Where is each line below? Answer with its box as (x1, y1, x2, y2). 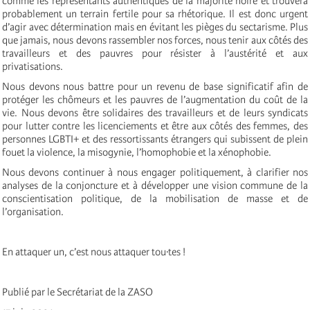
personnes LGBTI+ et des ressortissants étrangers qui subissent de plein (2, 132, 308, 145)
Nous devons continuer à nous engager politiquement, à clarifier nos (2, 165, 308, 179)
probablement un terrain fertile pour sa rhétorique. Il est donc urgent (2, 7, 308, 20)
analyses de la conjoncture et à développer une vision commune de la (2, 179, 308, 192)
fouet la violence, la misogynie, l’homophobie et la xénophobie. (2, 145, 271, 158)
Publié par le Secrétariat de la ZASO (2, 285, 153, 298)
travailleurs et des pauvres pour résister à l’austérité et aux (2, 46, 308, 60)
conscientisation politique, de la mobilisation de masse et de (2, 192, 308, 205)
